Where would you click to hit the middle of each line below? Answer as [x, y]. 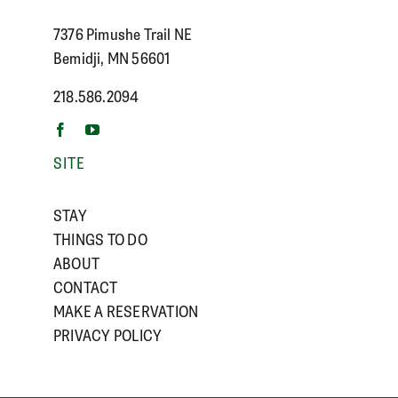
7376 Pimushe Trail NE [123, 33]
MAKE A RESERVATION [126, 310]
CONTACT [86, 287]
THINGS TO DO [100, 239]
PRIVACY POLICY [108, 334]
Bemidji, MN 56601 [112, 57]
